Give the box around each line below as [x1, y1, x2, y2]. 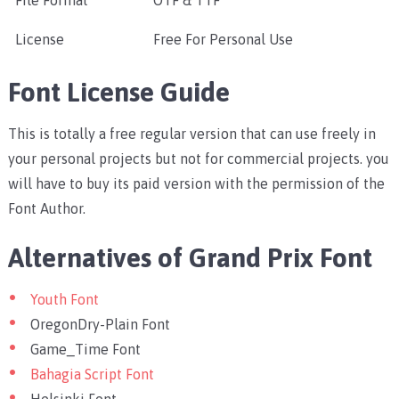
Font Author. [7, 200, 85, 217]
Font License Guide [7, 77, 230, 108]
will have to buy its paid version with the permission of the [7, 175, 385, 192]
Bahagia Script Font [29, 366, 154, 383]
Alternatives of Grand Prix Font [7, 242, 372, 273]
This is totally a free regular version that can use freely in [7, 126, 376, 142]
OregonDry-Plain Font [29, 316, 170, 333]
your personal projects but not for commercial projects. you [7, 151, 389, 167]
